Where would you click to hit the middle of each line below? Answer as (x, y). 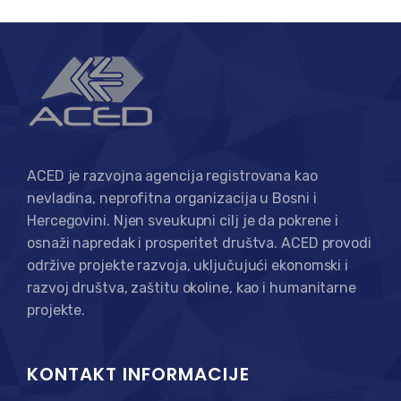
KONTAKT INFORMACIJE (138, 375)
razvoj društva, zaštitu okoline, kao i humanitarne (192, 288)
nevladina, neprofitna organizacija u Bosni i (172, 199)
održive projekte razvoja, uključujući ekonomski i (188, 266)
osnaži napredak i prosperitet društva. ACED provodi (199, 243)
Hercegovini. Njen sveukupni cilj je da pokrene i (183, 221)
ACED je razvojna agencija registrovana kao (172, 176)
